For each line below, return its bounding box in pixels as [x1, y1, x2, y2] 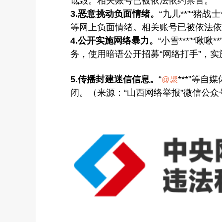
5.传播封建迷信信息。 [70, 74, 159, 84]
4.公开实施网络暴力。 [70, 35, 158, 46]
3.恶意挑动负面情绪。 [70, 8, 160, 19]
